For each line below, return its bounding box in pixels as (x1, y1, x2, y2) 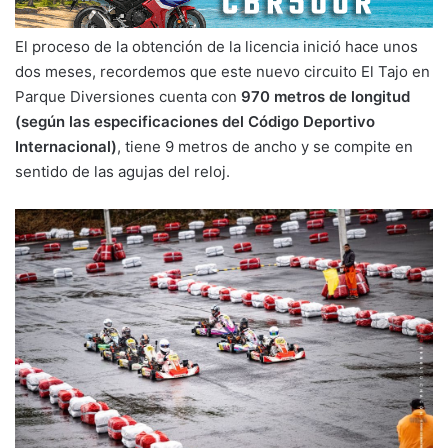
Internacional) (15, 136, 117, 156)
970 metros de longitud (241, 86, 410, 106)
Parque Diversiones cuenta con (15, 86, 241, 106)
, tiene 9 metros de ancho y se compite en (117, 136, 413, 156)
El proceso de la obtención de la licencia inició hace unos (15, 36, 418, 56)
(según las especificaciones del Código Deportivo (15, 111, 375, 131)
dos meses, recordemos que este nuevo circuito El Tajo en (15, 61, 430, 81)
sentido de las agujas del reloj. (15, 161, 230, 181)
